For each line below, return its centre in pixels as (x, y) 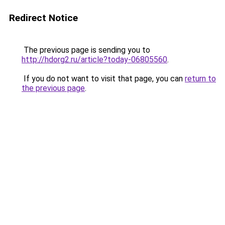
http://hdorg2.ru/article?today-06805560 (94, 60)
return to (200, 79)
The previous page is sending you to (86, 50)
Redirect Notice (43, 18)
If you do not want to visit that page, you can (103, 79)
